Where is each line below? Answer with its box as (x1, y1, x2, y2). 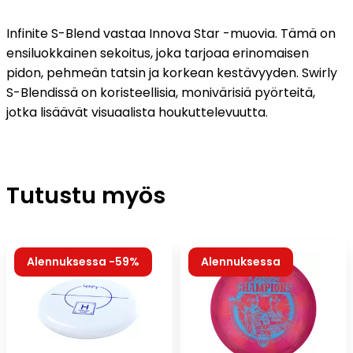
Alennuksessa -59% (27, 254, 139, 270)
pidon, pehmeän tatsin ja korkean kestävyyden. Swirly (6, 64, 337, 83)
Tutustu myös (6, 180, 165, 212)
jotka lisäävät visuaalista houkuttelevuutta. (6, 103, 268, 122)
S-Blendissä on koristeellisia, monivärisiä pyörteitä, (6, 84, 315, 102)
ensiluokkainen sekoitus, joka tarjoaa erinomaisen (6, 44, 309, 63)
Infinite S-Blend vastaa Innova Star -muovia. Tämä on (6, 24, 336, 43)
